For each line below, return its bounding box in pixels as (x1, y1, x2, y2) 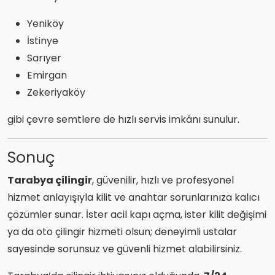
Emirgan (27, 68, 67, 82)
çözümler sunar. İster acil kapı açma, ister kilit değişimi (7, 207, 266, 222)
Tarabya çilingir (7, 172, 92, 187)
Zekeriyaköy (27, 85, 85, 99)
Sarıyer (27, 50, 61, 65)
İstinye (27, 33, 58, 48)
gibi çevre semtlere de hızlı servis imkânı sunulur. (7, 112, 239, 126)
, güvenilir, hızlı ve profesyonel (92, 172, 234, 187)
